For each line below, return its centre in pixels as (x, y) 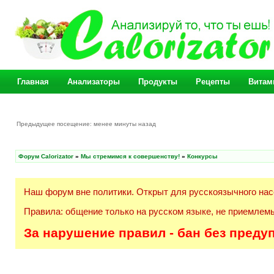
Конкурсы (202, 156)
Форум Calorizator (46, 156)
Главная (33, 82)
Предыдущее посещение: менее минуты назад (87, 124)
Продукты (158, 82)
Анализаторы (94, 82)
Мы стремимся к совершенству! (130, 156)
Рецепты (213, 82)
